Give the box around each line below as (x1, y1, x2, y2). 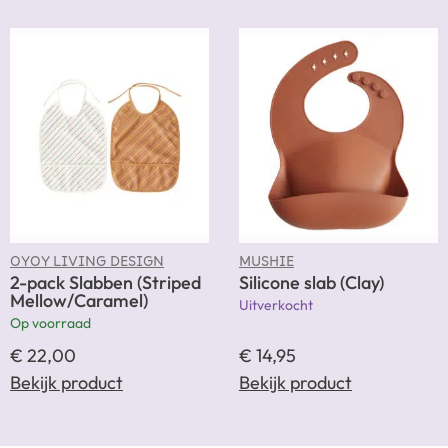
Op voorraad (10, 314, 91, 333)
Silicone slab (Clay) (239, 271, 384, 295)
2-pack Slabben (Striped (10, 271, 201, 295)
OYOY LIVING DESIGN (10, 252, 164, 281)
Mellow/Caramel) (10, 289, 148, 313)
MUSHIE (239, 252, 294, 281)
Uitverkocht (239, 296, 313, 315)
